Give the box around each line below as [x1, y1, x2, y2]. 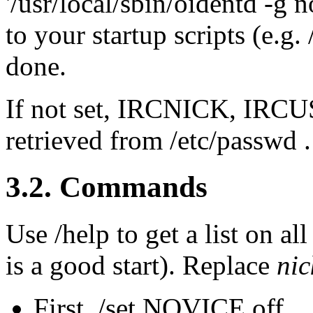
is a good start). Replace [6, 249, 277, 280]
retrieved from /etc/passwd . [6, 124, 311, 155]
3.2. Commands [6, 170, 208, 203]
